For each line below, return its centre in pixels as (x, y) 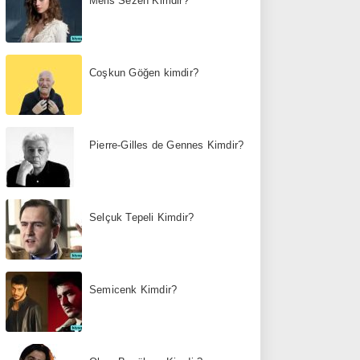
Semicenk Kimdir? (133, 289)
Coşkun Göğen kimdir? (144, 72)
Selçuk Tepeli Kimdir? (142, 217)
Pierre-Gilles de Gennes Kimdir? (167, 145)
